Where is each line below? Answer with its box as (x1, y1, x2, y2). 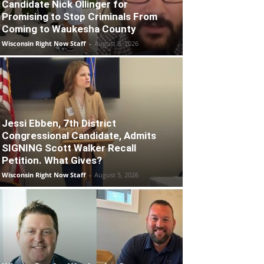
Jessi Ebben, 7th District (2, 117, 116, 129)
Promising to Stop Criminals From (2, 10, 157, 22)
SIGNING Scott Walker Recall (2, 141, 136, 154)
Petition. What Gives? (2, 154, 102, 166)
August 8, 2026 (94, 38, 138, 48)
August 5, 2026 (94, 170, 138, 179)
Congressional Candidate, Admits (2, 129, 156, 141)
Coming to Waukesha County (2, 22, 136, 35)
